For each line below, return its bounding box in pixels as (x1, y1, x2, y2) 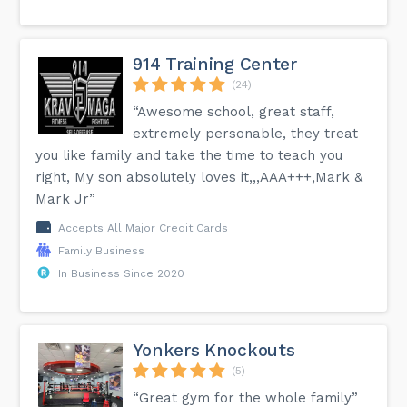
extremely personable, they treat (133, 124, 359, 142)
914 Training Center (133, 53, 297, 74)
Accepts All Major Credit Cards (58, 221, 229, 234)
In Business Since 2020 (58, 266, 185, 280)
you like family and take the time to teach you (35, 146, 343, 164)
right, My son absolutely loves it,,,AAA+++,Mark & (35, 168, 363, 185)
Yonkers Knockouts (133, 339, 295, 361)
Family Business (58, 243, 145, 257)
